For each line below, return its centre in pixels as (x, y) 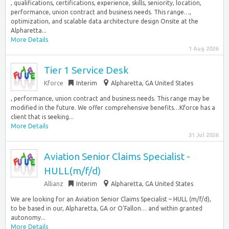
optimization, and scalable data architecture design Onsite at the (105, 21)
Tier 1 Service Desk (86, 70)
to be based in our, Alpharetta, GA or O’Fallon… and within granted (107, 208)
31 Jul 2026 (203, 135)
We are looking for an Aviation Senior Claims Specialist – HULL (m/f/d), (111, 199)
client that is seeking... (42, 117)
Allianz (54, 184)
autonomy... (28, 217)
